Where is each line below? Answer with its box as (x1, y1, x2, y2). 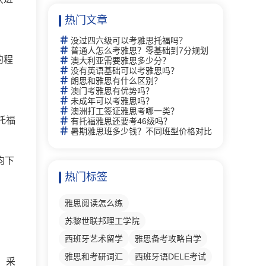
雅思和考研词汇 (65, 252, 123, 261)
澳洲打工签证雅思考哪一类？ (71, 106, 179, 116)
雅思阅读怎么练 (65, 198, 123, 208)
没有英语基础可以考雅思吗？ (71, 66, 179, 75)
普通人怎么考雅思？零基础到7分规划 (71, 46, 208, 55)
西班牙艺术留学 (65, 234, 123, 243)
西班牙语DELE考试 (135, 252, 206, 261)
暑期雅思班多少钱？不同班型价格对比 (71, 126, 212, 136)
